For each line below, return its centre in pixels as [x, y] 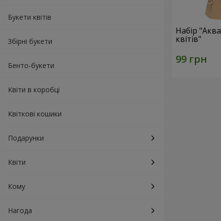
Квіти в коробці [34, 90]
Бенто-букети [31, 65]
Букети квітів [30, 17]
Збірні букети [30, 41]
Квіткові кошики [35, 114]
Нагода [20, 210]
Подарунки [26, 138]
